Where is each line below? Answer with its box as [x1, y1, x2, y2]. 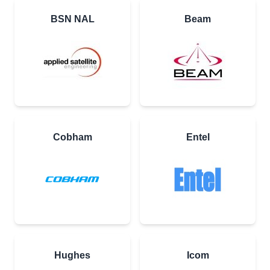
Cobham [52, 132, 92, 143]
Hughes [54, 250, 90, 261]
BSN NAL [50, 14, 95, 25]
